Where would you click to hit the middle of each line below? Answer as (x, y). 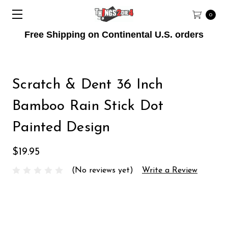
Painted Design (61, 128)
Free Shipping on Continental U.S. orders (114, 35)
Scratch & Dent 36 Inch (88, 85)
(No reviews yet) (103, 170)
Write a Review (170, 170)
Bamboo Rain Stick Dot (88, 106)
